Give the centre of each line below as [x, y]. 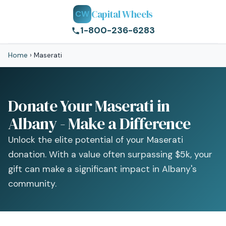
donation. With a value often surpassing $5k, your [110, 154]
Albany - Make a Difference [99, 124]
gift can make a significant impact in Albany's [102, 169]
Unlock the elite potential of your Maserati [96, 140]
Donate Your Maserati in [89, 106]
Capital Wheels [122, 14]
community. [32, 184]
